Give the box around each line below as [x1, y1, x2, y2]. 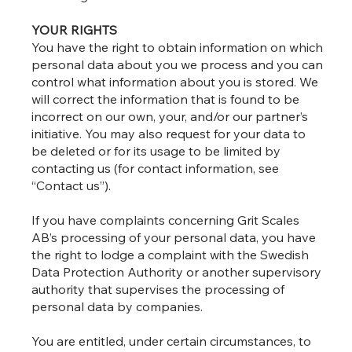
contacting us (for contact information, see [31, 160, 280, 177]
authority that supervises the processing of [31, 281, 285, 298]
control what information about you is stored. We [31, 74, 319, 90]
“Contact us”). [31, 178, 112, 194]
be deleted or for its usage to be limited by [31, 143, 281, 159]
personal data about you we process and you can [31, 57, 324, 73]
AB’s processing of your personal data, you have [31, 229, 317, 246]
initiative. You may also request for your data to [31, 126, 306, 142]
